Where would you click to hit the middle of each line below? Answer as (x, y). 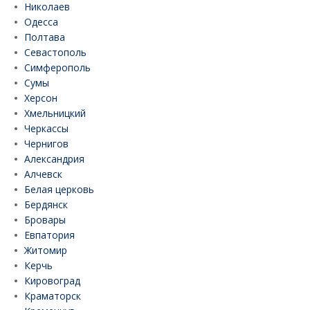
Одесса (41, 22)
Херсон (41, 98)
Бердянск (46, 205)
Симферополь (57, 68)
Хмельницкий (55, 113)
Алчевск (43, 174)
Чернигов (46, 144)
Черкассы (46, 129)
